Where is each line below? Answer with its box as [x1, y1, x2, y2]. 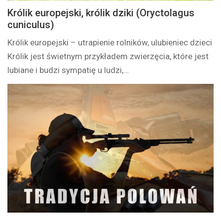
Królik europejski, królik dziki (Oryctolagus [7, 7, 195, 19]
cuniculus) [7, 19, 55, 31]
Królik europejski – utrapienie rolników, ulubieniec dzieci [7, 37, 213, 48]
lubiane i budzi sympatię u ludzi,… [7, 65, 129, 75]
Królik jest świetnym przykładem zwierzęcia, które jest [7, 51, 209, 62]
